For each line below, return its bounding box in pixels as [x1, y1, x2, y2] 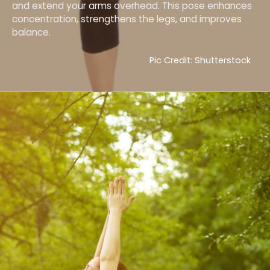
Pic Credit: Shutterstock [149, 54, 251, 67]
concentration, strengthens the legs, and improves [11, 13, 242, 26]
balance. [11, 26, 51, 39]
